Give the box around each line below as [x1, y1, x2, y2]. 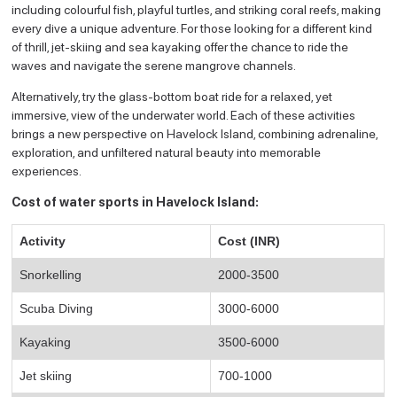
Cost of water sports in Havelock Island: [12, 194, 260, 209]
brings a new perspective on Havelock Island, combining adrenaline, [12, 126, 378, 141]
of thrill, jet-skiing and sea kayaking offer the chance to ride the [12, 39, 349, 54]
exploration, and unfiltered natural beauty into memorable [12, 144, 322, 160]
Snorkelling [19, 267, 82, 282]
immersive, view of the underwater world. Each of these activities [12, 107, 356, 122]
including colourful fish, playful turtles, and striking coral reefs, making [12, 2, 382, 17]
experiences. [12, 163, 82, 178]
